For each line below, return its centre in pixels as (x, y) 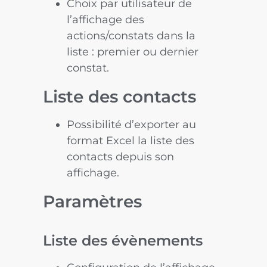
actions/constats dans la (131, 35)
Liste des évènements (123, 240)
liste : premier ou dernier (133, 52)
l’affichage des (106, 19)
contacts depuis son (121, 156)
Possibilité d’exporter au (132, 124)
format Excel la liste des (131, 140)
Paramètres (93, 201)
